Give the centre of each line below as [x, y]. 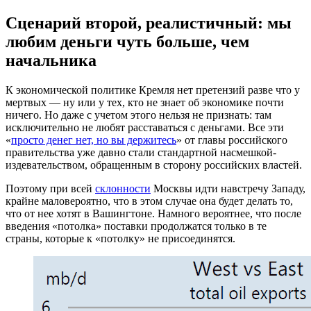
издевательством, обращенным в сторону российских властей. [155, 165]
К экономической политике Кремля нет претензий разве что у [153, 90]
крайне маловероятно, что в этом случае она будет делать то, [149, 201]
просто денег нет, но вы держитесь [94, 140]
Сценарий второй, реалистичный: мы [149, 23]
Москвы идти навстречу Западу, [228, 188]
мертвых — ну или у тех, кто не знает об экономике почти [145, 102]
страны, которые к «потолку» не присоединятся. [122, 238]
